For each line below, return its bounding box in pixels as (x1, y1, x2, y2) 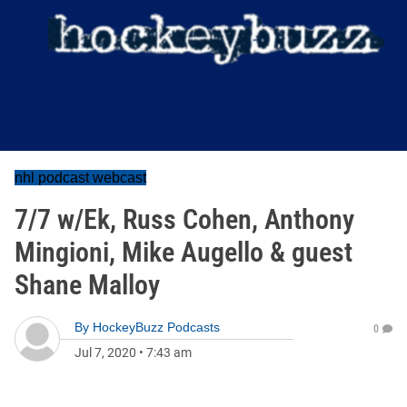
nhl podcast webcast (15, 170, 146, 185)
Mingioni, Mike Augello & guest (15, 236, 352, 268)
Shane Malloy (15, 269, 160, 301)
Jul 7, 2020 (74, 345, 136, 360)
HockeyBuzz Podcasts (93, 320, 220, 334)
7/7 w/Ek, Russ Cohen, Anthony (15, 203, 354, 235)
